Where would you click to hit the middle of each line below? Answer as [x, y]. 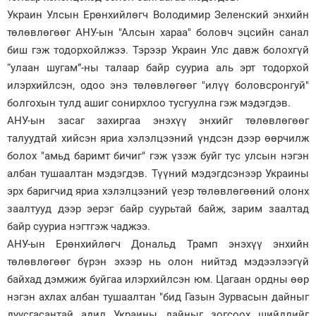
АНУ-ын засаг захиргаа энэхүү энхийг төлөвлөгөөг [158, 120]
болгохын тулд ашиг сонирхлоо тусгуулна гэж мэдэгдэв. [150, 103]
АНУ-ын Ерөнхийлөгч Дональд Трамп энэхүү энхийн [158, 244]
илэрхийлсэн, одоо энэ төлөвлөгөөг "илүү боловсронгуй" [158, 85]
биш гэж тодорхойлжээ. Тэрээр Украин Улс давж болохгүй [158, 50]
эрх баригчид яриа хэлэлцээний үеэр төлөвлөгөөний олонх [158, 191]
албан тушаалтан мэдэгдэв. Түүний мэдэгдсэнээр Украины [158, 173]
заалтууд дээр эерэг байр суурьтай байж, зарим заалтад [158, 208]
